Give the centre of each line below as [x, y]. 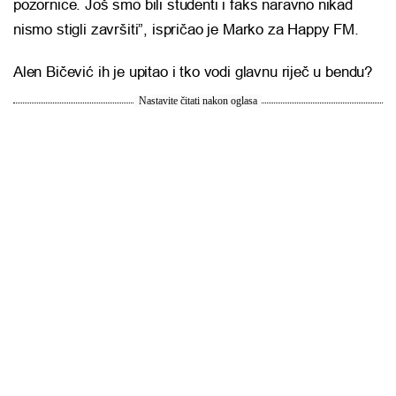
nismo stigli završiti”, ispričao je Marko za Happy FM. [186, 30]
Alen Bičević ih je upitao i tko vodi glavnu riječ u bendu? [193, 72]
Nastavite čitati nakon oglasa [198, 101]
